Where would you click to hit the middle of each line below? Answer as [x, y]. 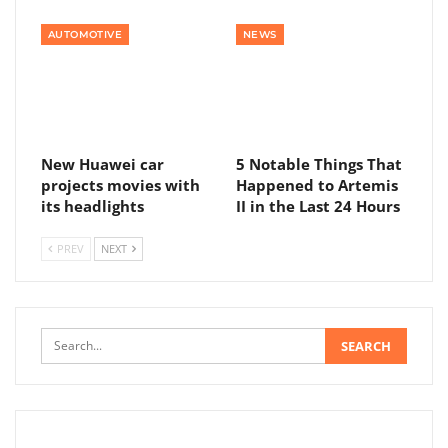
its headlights [92, 206]
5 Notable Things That [319, 164]
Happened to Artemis [317, 185]
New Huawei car [102, 164]
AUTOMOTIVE [85, 35]
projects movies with [120, 185]
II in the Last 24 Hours [318, 206]
